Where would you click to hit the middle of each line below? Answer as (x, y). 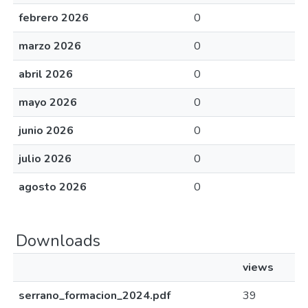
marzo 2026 (50, 46)
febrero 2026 (54, 18)
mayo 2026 (48, 102)
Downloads (58, 241)
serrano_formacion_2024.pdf (95, 296)
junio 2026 (46, 131)
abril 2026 (46, 74)
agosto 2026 (53, 187)
